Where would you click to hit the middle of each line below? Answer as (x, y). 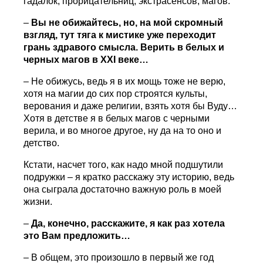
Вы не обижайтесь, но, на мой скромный (127, 23)
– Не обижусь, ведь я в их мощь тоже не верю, (125, 82)
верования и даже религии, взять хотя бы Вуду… (131, 106)
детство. (42, 143)
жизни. (38, 202)
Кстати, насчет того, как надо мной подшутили (124, 165)
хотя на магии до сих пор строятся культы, (116, 94)
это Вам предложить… (77, 236)
